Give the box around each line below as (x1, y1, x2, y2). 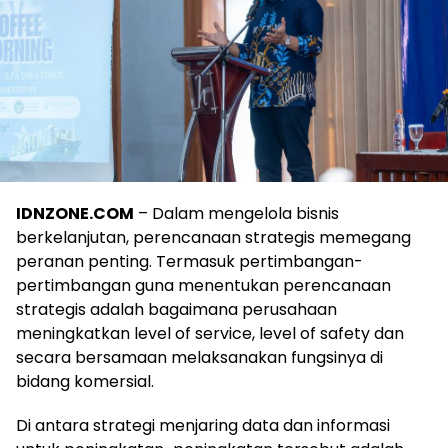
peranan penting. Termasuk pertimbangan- (16, 249, 363, 273)
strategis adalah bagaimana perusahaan (16, 297, 337, 321)
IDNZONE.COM (16, 201, 134, 225)
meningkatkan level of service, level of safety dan (16, 321, 404, 345)
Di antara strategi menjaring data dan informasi (16, 413, 390, 437)
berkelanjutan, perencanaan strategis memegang (16, 225, 411, 249)
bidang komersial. (16, 369, 154, 393)
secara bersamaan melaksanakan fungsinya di (16, 345, 383, 369)
